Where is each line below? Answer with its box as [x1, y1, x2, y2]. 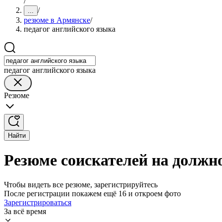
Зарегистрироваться [4, 198, 71, 207]
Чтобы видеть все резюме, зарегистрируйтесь [4, 180, 158, 189]
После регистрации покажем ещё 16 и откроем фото [4, 189, 181, 198]
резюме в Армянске [24, 16, 90, 24]
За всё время [4, 207, 46, 216]
